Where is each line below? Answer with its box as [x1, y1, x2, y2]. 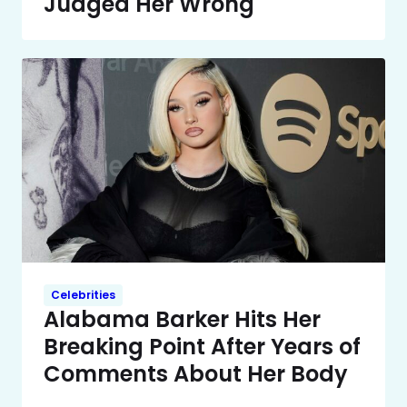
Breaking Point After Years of [44, 332, 361, 362]
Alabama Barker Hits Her [44, 304, 321, 335]
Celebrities [51, 287, 115, 303]
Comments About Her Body [44, 359, 348, 390]
